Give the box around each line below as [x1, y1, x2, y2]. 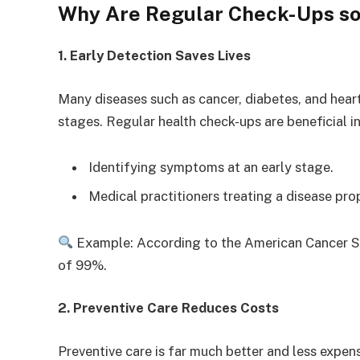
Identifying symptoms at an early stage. [88, 159, 333, 176]
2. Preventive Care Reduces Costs [58, 300, 279, 317]
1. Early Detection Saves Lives [58, 47, 251, 64]
